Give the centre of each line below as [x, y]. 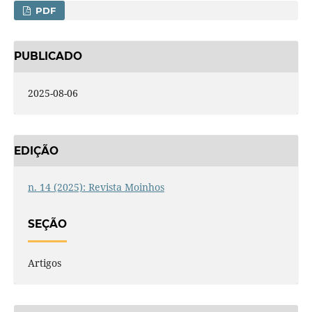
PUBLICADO [48, 56]
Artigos [44, 263]
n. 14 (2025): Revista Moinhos [96, 187]
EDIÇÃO [36, 150]
